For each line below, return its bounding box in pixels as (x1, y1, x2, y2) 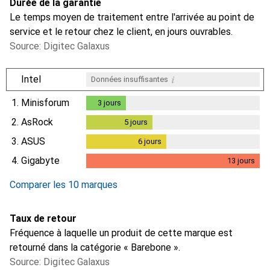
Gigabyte (21, 154, 60, 166)
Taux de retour (10, 212, 77, 224)
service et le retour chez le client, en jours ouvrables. (10, 25, 233, 37)
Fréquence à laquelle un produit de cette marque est (10, 227, 233, 239)
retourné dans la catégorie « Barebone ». (10, 241, 180, 253)
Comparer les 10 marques (10, 178, 118, 190)
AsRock (21, 116, 53, 128)
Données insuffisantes (90, 74, 168, 84)
